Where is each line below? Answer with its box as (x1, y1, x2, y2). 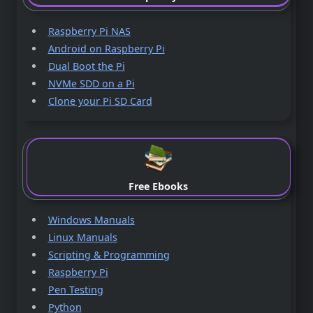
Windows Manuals (48, 213, 135, 227)
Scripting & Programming (48, 248, 170, 262)
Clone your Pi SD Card (48, 94, 152, 108)
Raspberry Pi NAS (48, 24, 131, 38)
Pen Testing (48, 283, 103, 297)
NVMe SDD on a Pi (48, 76, 135, 90)
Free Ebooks (129, 179, 189, 193)
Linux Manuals (48, 231, 117, 245)
